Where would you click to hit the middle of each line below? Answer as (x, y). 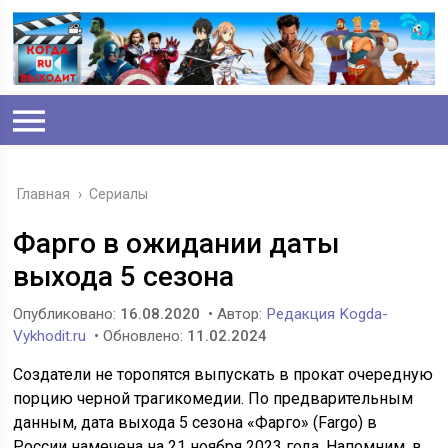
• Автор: (235, 314)
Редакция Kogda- (327, 314)
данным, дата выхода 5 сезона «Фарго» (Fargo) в (195, 423)
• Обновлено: (139, 336)
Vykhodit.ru (50, 336)
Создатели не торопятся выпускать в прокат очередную (223, 375)
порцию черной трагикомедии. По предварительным (213, 399)
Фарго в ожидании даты (176, 244)
